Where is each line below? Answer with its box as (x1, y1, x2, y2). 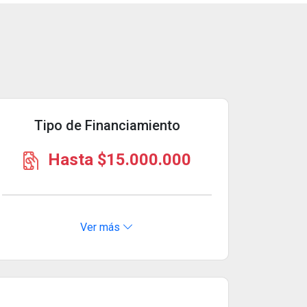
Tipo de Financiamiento (34, 116, 180, 134)
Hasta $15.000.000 (43, 149, 191, 169)
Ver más (80, 221, 123, 234)
